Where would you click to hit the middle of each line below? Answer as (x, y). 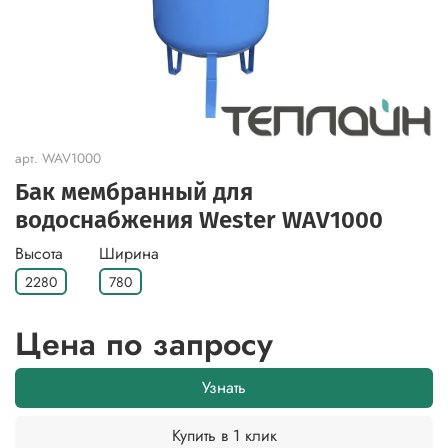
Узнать (224, 388)
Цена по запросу (144, 344)
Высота (39, 253)
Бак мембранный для (134, 191)
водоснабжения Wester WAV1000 (199, 219)
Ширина (129, 253)
